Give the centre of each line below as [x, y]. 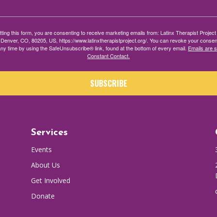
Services [49, 133]
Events [41, 150]
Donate [43, 196]
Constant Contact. [108, 55]
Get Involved [50, 181]
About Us [45, 165]
